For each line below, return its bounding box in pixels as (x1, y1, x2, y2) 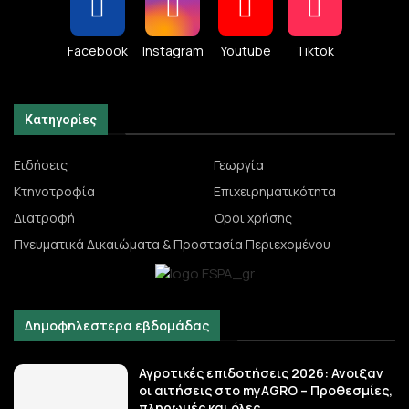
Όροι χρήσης (214, 209, 292, 226)
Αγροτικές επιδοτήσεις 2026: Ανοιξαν (139, 364, 384, 383)
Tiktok (295, 42, 334, 59)
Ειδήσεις (14, 156, 68, 173)
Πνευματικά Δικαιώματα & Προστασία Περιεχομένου (14, 236, 330, 253)
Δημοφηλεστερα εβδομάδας (25, 317, 209, 335)
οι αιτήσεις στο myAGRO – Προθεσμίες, (139, 382, 393, 400)
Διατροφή (14, 209, 75, 226)
